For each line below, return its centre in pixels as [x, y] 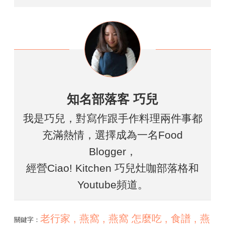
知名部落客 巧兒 [113, 99]
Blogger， [113, 152]
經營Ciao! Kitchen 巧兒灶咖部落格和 [113, 168]
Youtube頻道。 [113, 185]
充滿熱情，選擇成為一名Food [113, 135]
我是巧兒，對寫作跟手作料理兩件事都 [113, 119]
